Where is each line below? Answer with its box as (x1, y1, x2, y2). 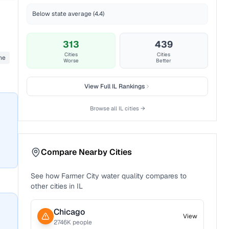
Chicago (54, 207, 85, 217)
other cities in (31, 181, 75, 191)
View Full (84, 82, 112, 90)
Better (156, 57, 172, 64)
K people (67, 218, 93, 226)
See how (31, 171, 62, 180)
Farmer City (61, 171, 100, 180)
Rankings (117, 82, 145, 90)
